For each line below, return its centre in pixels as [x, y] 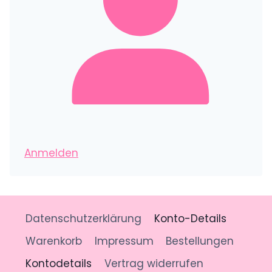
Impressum [124, 241]
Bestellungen [199, 241]
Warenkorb [54, 241]
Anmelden [51, 153]
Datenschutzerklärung [84, 218]
